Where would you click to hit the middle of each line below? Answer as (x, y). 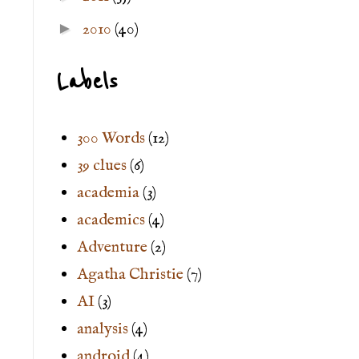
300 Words (111, 139)
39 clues (102, 166)
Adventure (112, 248)
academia (108, 193)
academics (111, 220)
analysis (103, 329)
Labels (87, 82)
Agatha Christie (130, 275)
